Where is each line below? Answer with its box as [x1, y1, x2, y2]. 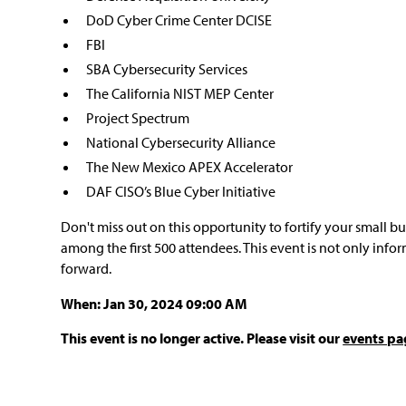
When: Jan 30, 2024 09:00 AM [61, 294, 248, 313]
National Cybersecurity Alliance [85, 133, 275, 152]
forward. [61, 258, 112, 277]
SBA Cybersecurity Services [85, 60, 247, 79]
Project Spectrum [85, 109, 189, 128]
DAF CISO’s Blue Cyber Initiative [85, 181, 275, 200]
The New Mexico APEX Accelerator [85, 157, 293, 176]
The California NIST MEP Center [85, 84, 274, 103]
